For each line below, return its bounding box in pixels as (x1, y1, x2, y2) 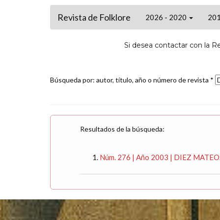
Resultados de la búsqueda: (80, 125, 165, 133)
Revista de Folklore (57, 12, 131, 23)
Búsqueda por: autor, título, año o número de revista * (50, 76, 215, 84)
